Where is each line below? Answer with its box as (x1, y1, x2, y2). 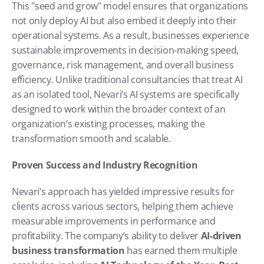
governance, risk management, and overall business (12, 58, 234, 71)
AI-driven (200, 229, 242, 242)
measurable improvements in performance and (12, 214, 216, 227)
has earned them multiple (124, 243, 237, 257)
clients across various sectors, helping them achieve (12, 199, 233, 213)
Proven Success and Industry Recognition (12, 158, 198, 171)
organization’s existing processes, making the (12, 117, 205, 130)
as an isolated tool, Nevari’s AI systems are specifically (12, 87, 239, 101)
